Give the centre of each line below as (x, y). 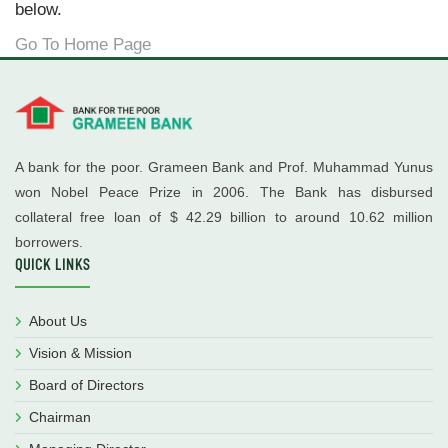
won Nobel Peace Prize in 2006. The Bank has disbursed (224, 191)
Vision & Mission (80, 352)
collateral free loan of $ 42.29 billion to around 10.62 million (224, 216)
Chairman (60, 416)
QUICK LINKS (52, 265)
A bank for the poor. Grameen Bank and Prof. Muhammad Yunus (224, 166)
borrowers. (49, 241)
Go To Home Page (83, 44)
